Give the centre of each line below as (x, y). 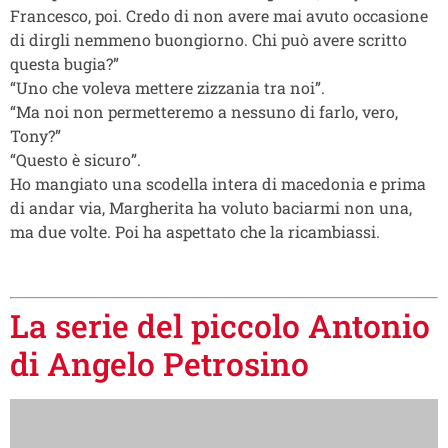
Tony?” (35, 135)
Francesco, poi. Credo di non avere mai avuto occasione (219, 15)
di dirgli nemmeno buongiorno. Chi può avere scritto (208, 39)
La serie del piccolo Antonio (220, 325)
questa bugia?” (64, 63)
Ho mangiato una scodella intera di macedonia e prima (218, 183)
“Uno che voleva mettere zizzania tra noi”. (167, 87)
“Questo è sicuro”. (75, 159)
